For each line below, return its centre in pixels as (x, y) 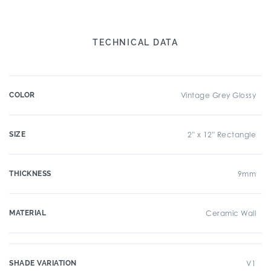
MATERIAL (28, 213)
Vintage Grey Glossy (218, 95)
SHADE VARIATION (43, 263)
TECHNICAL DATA (135, 42)
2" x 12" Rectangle (222, 135)
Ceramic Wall (231, 213)
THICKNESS (30, 174)
